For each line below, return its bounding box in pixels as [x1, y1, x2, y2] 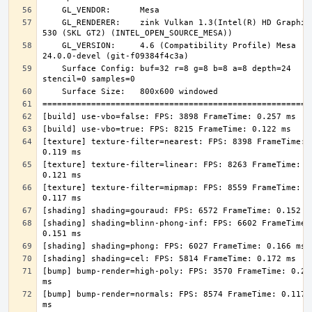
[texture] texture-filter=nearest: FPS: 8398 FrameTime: [42, 137, 306, 146]
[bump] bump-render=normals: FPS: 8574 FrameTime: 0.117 [42, 290, 306, 299]
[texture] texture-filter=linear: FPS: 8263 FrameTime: [42, 160, 301, 169]
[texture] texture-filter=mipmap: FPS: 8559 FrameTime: [42, 183, 301, 192]
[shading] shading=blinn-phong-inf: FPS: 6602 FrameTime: [42, 219, 311, 228]
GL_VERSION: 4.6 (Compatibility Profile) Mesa [42, 41, 62, 50]
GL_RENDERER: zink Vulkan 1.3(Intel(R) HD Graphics [42, 18, 62, 27]
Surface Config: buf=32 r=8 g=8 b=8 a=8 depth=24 [42, 64, 62, 73]
